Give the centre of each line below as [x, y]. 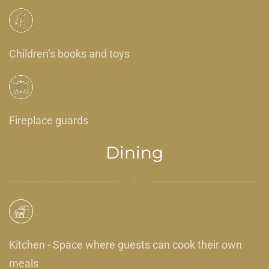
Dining [134, 152]
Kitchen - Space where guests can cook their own [125, 244]
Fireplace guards [49, 120]
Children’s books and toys [69, 53]
